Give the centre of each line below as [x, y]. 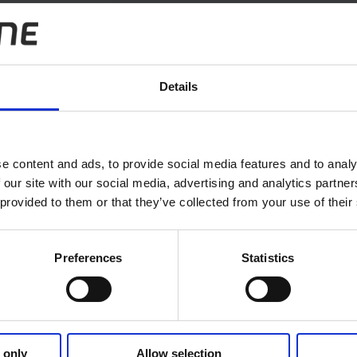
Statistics [268, 257]
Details [178, 86]
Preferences [88, 257]
